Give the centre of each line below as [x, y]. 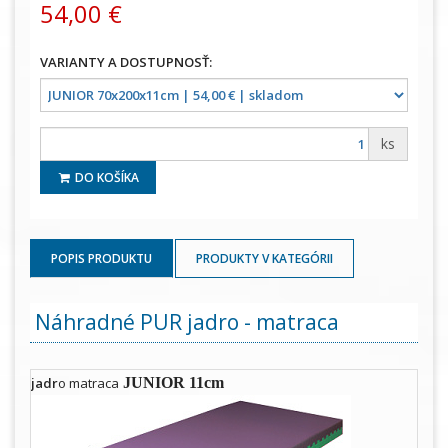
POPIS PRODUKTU [101, 258]
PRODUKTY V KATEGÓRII [264, 258]
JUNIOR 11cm [173, 382]
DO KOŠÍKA [106, 177]
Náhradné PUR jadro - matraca [187, 321]
